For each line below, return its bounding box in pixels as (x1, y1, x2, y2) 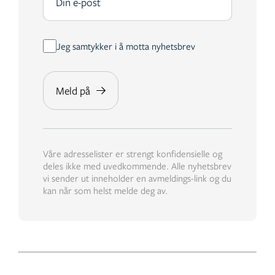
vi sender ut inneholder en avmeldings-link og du (43, 172, 231, 185)
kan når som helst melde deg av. (43, 184, 168, 197)
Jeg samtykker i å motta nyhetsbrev (56, 40, 195, 53)
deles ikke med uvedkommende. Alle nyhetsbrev (43, 160, 231, 172)
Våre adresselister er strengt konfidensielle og (43, 147, 222, 160)
